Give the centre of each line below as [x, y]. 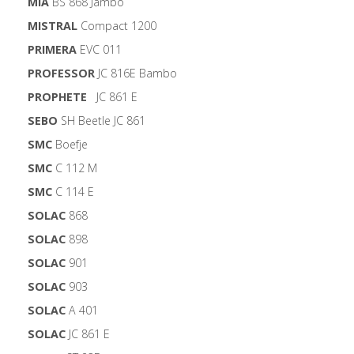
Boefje [70, 145]
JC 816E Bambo [136, 73]
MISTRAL [53, 26]
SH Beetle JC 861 [102, 121]
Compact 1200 [117, 26]
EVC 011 [99, 50]
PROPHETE [57, 97]
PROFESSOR [61, 73]
